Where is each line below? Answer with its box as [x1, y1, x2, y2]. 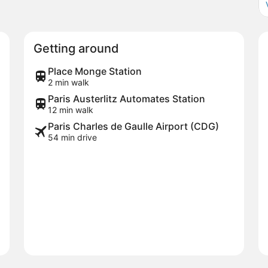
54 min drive [48, 132, 97, 142]
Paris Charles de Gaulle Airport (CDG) [48, 120, 219, 132]
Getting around [33, 41, 119, 56]
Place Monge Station [48, 65, 142, 77]
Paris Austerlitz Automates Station [48, 92, 205, 105]
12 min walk [48, 104, 93, 115]
